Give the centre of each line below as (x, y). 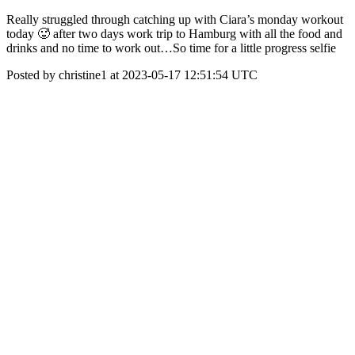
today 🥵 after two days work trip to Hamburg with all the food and (174, 34)
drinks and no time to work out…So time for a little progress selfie (171, 48)
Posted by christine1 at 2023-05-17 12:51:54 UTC (132, 75)
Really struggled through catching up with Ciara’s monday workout (175, 19)
